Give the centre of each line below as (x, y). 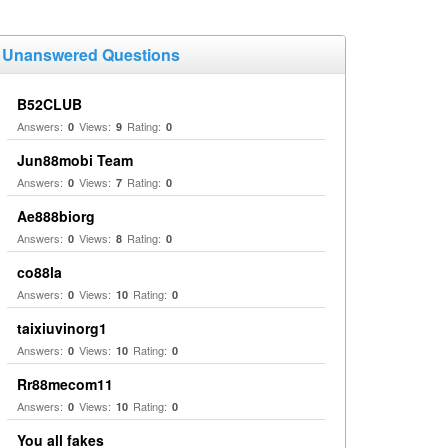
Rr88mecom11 (65, 384)
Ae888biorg (56, 216)
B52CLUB (49, 104)
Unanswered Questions (91, 54)
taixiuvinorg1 (62, 328)
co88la (39, 272)
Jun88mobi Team (75, 160)
